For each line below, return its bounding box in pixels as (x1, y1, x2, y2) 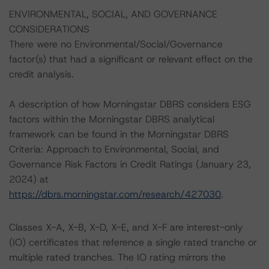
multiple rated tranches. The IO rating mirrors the (9, 251, 226, 264)
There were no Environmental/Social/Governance (9, 38, 223, 50)
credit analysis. (9, 68, 74, 80)
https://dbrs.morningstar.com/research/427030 (9, 188, 221, 201)
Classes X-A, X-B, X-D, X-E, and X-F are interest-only (9, 221, 243, 234)
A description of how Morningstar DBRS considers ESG (9, 98, 251, 110)
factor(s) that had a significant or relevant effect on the (9, 53, 253, 65)
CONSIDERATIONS (9, 23, 95, 35)
